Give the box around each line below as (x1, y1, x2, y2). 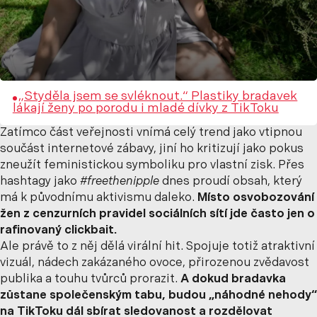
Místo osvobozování (197, 192, 314, 204)
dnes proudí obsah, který (159, 176, 302, 188)
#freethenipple (80, 176, 159, 188)
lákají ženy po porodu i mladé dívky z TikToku (12, 103, 279, 115)
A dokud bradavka (180, 274, 286, 286)
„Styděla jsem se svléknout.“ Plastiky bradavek (18, 91, 298, 103)
